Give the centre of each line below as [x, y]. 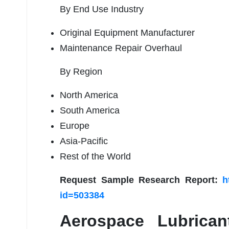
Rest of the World [95, 157]
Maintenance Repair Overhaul [121, 48]
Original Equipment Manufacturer [127, 33]
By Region [81, 72]
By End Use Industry [102, 9]
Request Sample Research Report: [141, 180]
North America [89, 95]
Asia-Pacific [84, 141]
